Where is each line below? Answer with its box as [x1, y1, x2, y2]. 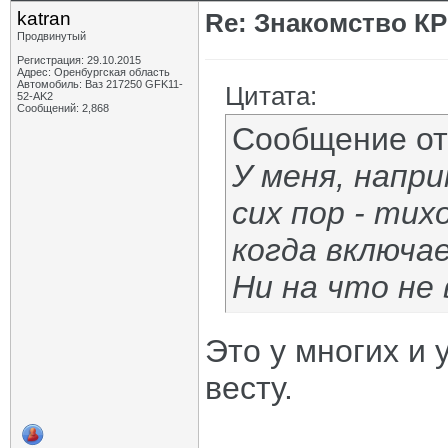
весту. [205, 370, 293, 406]
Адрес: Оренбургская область [17, 66, 170, 78]
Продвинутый [17, 30, 86, 42]
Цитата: [225, 81, 317, 111]
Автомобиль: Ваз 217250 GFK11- [17, 78, 183, 90]
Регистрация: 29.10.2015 [17, 54, 141, 66]
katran [17, 8, 71, 29]
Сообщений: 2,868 [17, 102, 109, 114]
